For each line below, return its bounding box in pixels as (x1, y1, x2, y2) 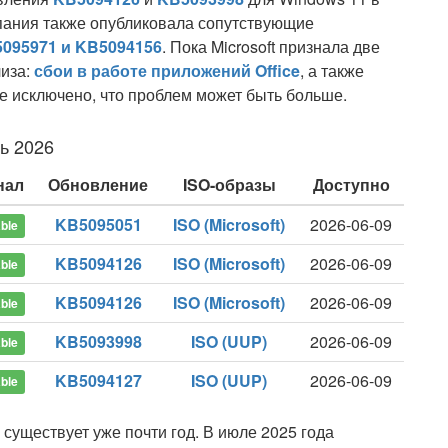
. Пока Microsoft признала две (162, 35, 380, 58)
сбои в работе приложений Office (34, 59, 300, 82)
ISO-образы (182, 173, 276, 196)
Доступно (312, 173, 390, 196)
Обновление (48, 173, 148, 196)
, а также (300, 59, 364, 82)
